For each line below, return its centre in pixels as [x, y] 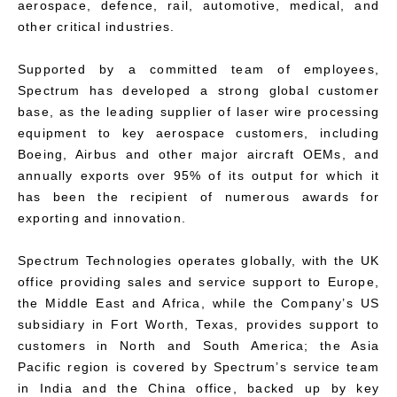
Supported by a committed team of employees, [198, 69]
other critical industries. [97, 26]
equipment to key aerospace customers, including [198, 132]
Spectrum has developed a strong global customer [198, 90]
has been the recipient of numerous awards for [198, 196]
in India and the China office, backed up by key [198, 388]
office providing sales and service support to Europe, [198, 281]
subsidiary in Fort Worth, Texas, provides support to [198, 324]
